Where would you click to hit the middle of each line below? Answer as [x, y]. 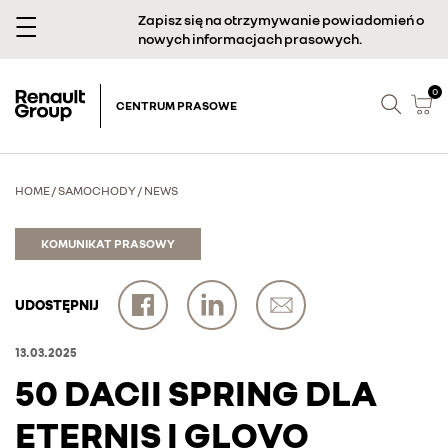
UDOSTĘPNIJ [57, 304]
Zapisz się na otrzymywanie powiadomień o [280, 19]
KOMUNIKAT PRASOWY [108, 243]
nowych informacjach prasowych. [249, 38]
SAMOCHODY [97, 190]
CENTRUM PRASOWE [176, 105]
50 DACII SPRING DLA [196, 392]
